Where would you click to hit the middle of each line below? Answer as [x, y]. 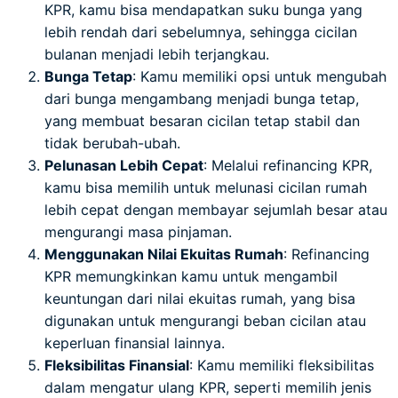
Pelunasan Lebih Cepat [124, 166]
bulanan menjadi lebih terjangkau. [157, 55]
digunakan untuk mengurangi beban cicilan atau [205, 321]
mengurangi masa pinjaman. [138, 232]
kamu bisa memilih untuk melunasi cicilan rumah [206, 188]
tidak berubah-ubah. [112, 143]
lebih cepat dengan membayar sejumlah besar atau [216, 210]
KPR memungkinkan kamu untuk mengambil [191, 277]
